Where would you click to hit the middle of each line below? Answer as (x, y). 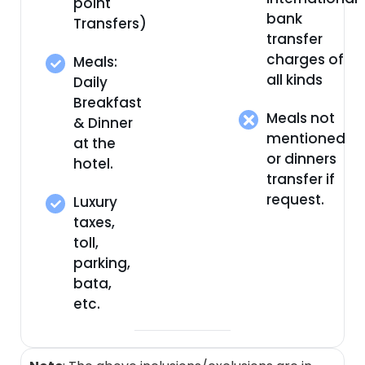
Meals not (301, 119)
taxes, (94, 223)
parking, (102, 264)
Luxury (95, 202)
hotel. (93, 164)
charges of (306, 60)
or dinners (302, 159)
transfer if (301, 180)
